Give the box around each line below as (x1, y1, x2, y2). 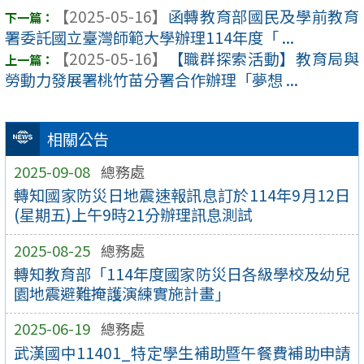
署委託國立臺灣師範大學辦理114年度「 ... (5, 26, 294, 50)
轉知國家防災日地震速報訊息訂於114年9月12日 (13, 184, 351, 207)
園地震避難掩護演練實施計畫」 (13, 282, 230, 305)
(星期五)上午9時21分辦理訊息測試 (13, 203, 253, 227)
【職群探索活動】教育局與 (167, 47, 359, 71)
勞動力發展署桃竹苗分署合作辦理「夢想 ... (5, 68, 298, 92)
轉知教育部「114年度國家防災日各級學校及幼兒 (13, 262, 351, 286)
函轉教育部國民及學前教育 (167, 5, 359, 28)
